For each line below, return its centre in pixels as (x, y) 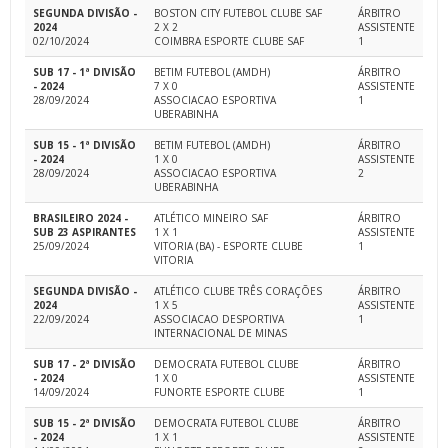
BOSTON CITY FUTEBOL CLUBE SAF (238, 13)
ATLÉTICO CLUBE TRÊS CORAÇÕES (238, 291)
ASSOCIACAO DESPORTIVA (219, 319)
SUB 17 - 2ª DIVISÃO (84, 364)
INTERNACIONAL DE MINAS (220, 333)
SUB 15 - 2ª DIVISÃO (84, 423)
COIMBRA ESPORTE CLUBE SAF (229, 41)
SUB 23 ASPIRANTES (84, 232)
